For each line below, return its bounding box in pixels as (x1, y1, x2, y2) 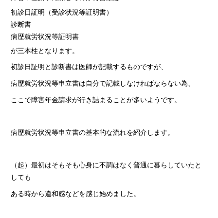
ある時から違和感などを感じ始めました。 (11, 189, 141, 198)
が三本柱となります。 (11, 46, 79, 54)
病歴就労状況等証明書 (11, 32, 79, 40)
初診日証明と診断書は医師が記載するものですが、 (11, 62, 168, 71)
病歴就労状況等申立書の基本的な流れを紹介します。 (11, 127, 175, 136)
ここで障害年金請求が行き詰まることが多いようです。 (11, 95, 182, 104)
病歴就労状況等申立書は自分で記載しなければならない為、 (11, 79, 195, 88)
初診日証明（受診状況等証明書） (11, 7, 113, 16)
